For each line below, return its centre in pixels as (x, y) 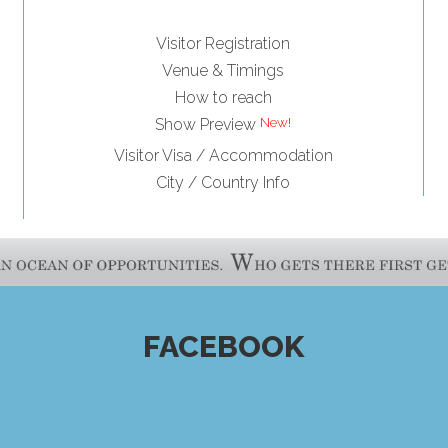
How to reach (223, 98)
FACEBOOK (224, 347)
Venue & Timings (223, 71)
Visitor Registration (223, 44)
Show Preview (206, 125)
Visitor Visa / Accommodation (223, 155)
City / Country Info (223, 182)
